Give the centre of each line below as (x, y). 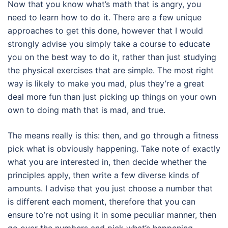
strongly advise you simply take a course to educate (109, 44)
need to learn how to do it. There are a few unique (105, 17)
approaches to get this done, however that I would (105, 31)
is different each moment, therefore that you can (102, 202)
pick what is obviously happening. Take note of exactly (114, 149)
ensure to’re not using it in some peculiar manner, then (112, 215)
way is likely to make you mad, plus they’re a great (106, 83)
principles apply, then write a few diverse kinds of (104, 175)
